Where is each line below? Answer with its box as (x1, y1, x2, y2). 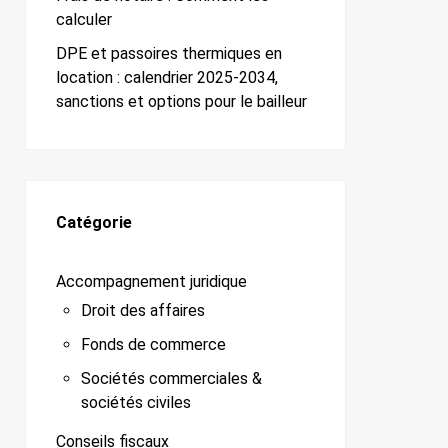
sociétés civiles (81, 393, 191, 413)
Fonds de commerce (81, 335, 226, 355)
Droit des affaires (81, 301, 205, 321)
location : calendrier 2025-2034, (56, 68, 278, 88)
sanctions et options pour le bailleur (56, 92, 307, 112)
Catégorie (56, 213, 132, 233)
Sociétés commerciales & (81, 369, 262, 389)
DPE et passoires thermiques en (56, 44, 282, 64)
